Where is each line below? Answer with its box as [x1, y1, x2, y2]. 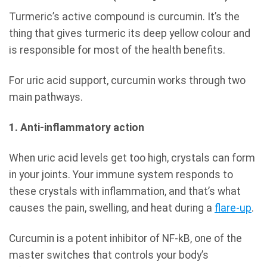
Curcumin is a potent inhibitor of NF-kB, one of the [9, 232, 242, 244]
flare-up [215, 202, 252, 215]
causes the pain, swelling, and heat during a [9, 202, 215, 215]
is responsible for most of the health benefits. [9, 44, 225, 57]
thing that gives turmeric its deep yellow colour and [9, 27, 250, 40]
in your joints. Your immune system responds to [9, 169, 233, 181]
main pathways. [9, 91, 83, 104]
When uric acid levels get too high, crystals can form [9, 152, 255, 164]
